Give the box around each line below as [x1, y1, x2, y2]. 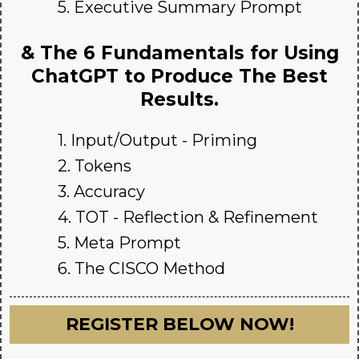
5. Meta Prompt [58, 233, 181, 253]
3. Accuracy [58, 182, 145, 202]
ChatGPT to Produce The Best [31, 65, 328, 88]
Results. [140, 88, 219, 111]
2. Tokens [58, 156, 131, 176]
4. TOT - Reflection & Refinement [58, 208, 318, 228]
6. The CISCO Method [58, 259, 225, 279]
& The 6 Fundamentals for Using [20, 42, 339, 65]
